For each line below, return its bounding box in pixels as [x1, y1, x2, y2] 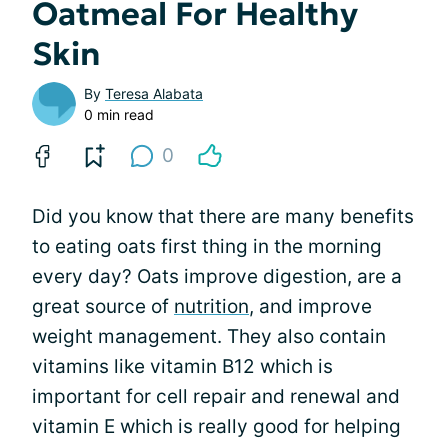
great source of [32, 294, 174, 318]
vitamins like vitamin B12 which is [32, 354, 333, 378]
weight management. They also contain [32, 324, 386, 348]
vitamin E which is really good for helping [32, 414, 401, 438]
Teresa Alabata [105, 84, 203, 102]
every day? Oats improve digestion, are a [32, 264, 402, 288]
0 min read [84, 105, 154, 123]
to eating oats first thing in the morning [32, 234, 382, 258]
